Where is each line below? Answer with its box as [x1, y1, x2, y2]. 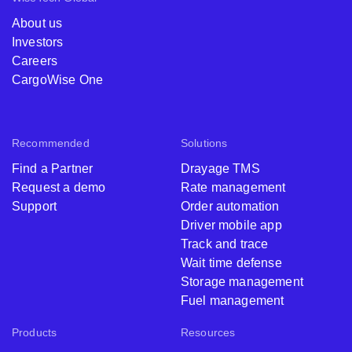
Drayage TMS [181, 162, 260, 175]
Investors [12, 35, 64, 49]
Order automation [181, 200, 280, 213]
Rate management [181, 181, 286, 194]
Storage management [181, 275, 303, 288]
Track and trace [181, 237, 269, 251]
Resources [181, 326, 236, 339]
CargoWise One [12, 73, 104, 86]
